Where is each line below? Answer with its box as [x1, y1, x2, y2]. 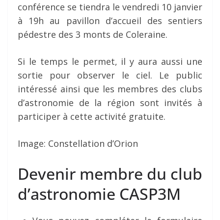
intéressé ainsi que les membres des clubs [18, 83, 202, 95]
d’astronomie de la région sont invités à [18, 97, 202, 109]
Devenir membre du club [18, 163, 202, 185]
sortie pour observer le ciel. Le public [18, 69, 202, 82]
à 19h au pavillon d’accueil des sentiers [18, 15, 202, 27]
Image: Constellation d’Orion [18, 137, 138, 150]
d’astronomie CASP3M [18, 183, 181, 205]
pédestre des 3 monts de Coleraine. [18, 28, 167, 41]
